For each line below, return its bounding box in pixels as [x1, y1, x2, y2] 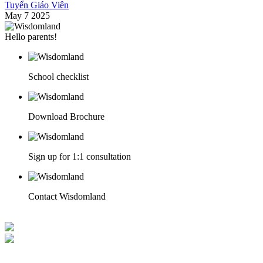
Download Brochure [28, 112, 104, 122]
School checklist [28, 72, 89, 82]
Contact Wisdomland [28, 191, 106, 201]
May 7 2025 [5, 11, 50, 21]
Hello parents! [5, 32, 57, 42]
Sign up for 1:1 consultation [28, 151, 131, 161]
